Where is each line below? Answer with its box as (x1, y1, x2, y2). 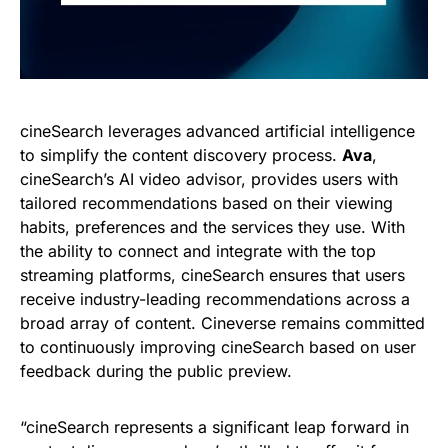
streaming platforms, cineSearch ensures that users (20, 265, 405, 285)
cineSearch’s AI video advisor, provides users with (20, 169, 398, 189)
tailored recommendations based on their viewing (20, 193, 393, 213)
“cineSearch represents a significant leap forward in (20, 417, 409, 437)
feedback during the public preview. (20, 361, 292, 381)
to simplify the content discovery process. (20, 145, 342, 165)
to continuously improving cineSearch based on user (20, 337, 416, 357)
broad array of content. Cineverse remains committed (20, 313, 425, 333)
